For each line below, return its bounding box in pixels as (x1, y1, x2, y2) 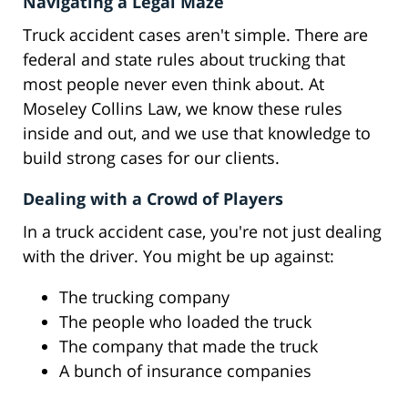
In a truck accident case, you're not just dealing (23, 220, 382, 243)
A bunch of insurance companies (59, 360, 311, 382)
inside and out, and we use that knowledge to (23, 122, 371, 145)
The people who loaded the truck (59, 311, 311, 333)
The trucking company (59, 286, 229, 309)
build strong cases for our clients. (23, 147, 280, 169)
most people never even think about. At (23, 73, 324, 96)
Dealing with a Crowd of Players (23, 188, 283, 210)
